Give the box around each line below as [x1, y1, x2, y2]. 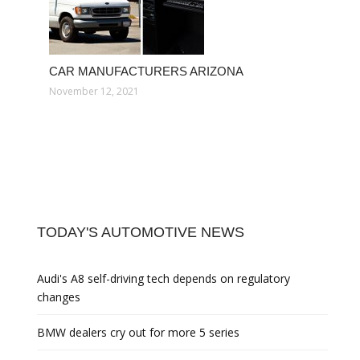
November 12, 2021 [49, 84, 139, 99]
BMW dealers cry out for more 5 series [37, 325, 239, 341]
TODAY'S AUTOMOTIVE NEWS [37, 224, 244, 241]
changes [37, 289, 80, 305]
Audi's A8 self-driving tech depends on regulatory [37, 271, 290, 287]
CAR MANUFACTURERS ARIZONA [49, 64, 243, 79]
